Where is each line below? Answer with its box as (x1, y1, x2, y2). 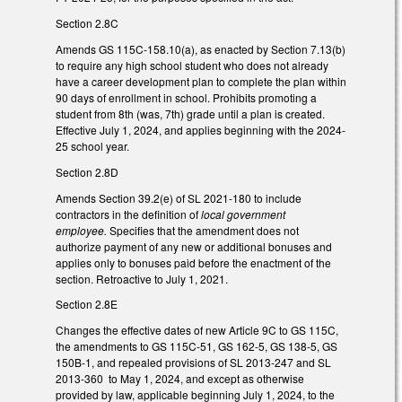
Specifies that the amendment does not (109, 222, 299, 238)
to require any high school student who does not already (56, 57, 328, 73)
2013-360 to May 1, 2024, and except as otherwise (56, 371, 304, 387)
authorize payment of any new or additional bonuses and (56, 238, 332, 254)
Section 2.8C (56, 15, 118, 31)
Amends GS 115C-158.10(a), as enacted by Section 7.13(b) (56, 40, 345, 57)
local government (201, 205, 285, 222)
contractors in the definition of (56, 205, 201, 222)
